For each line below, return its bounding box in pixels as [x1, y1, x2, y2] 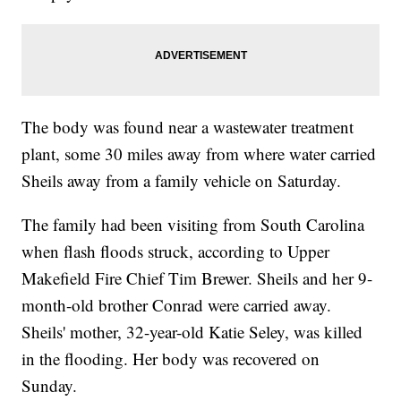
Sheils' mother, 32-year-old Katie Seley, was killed [21, 320, 363, 344]
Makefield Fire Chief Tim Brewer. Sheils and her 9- [21, 267, 373, 290]
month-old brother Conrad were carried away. [21, 294, 332, 317]
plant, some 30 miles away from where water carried [21, 142, 377, 166]
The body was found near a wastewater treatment [21, 115, 354, 139]
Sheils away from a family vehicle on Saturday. [21, 169, 342, 192]
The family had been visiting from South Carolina [21, 213, 365, 236]
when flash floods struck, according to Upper [21, 240, 330, 263]
